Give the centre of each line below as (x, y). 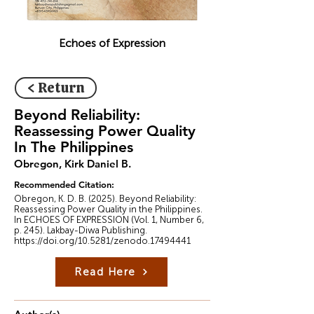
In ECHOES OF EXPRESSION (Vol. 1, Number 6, (109, 220)
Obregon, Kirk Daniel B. (73, 164)
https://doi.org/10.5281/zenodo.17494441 (102, 241)
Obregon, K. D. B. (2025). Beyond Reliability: (105, 199)
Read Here (105, 272)
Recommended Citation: (64, 184)
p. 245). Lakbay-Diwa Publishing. (81, 230)
